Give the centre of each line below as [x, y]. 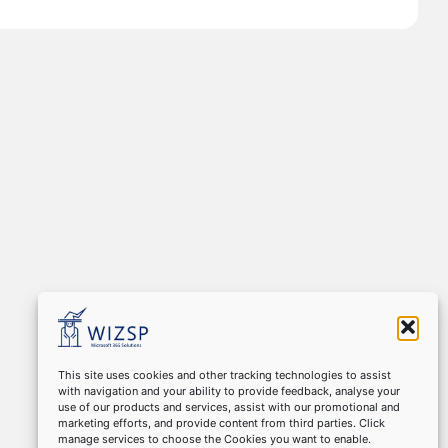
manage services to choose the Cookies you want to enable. [214, 439]
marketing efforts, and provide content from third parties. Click [221, 423]
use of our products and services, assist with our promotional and [229, 407]
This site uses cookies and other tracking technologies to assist [224, 375]
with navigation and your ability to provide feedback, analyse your [229, 391]
